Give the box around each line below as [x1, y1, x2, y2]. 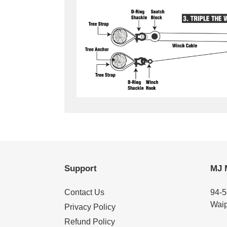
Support [64, 163, 97, 173]
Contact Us [64, 187, 104, 197]
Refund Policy [64, 217, 115, 226]
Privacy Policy [64, 202, 116, 211]
